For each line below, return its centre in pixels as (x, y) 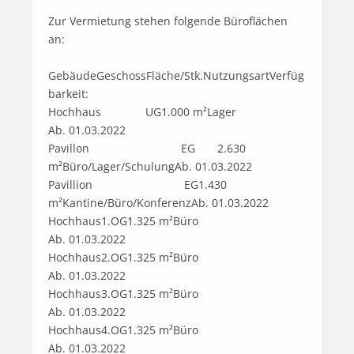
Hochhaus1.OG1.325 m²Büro (123, 220)
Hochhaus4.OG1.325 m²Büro (123, 330)
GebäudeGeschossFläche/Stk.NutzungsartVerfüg (176, 75)
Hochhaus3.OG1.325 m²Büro (123, 293)
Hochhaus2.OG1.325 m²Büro (123, 257)
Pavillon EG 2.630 (147, 148)
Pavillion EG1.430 (137, 184)
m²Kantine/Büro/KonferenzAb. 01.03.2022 (158, 202)
